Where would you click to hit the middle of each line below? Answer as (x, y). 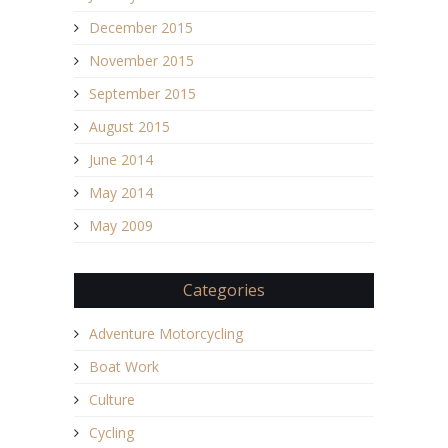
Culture (112, 399)
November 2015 (141, 60)
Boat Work (124, 366)
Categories (224, 289)
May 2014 (121, 192)
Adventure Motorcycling (166, 333)
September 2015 (142, 93)
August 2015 (129, 126)
